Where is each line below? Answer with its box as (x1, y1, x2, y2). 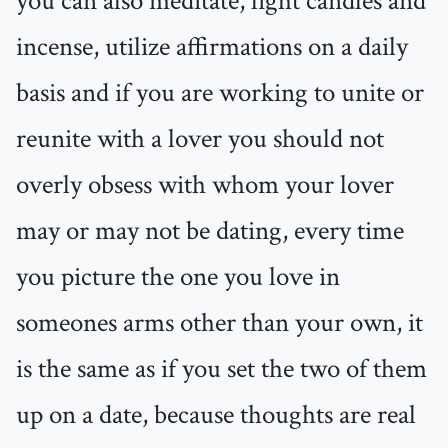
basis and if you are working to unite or (16, 75, 424, 112)
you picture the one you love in (16, 259, 340, 296)
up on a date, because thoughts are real (16, 397, 416, 434)
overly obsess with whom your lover (16, 167, 394, 204)
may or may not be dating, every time (16, 213, 404, 250)
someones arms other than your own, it (16, 305, 423, 342)
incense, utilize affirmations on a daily (16, 29, 408, 66)
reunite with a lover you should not (16, 121, 384, 158)
